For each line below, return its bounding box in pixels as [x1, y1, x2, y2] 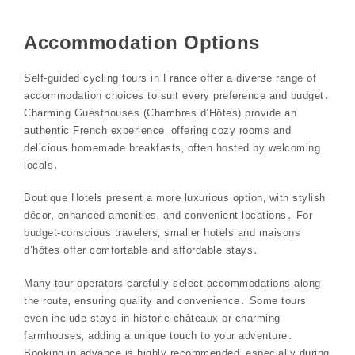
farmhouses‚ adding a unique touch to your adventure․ [24, 329, 293, 342]
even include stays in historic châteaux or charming [24, 311, 281, 324]
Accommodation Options [24, 31, 260, 53]
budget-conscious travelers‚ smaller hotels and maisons [24, 227, 300, 239]
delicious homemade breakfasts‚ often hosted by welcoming [24, 141, 320, 154]
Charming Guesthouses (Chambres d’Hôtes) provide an [24, 106, 296, 119]
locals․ [24, 158, 59, 171]
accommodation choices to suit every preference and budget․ [24, 89, 330, 101]
